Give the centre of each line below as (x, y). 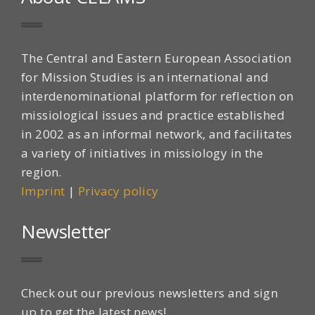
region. (41, 172)
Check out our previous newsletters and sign (150, 292)
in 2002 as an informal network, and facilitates (157, 134)
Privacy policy (118, 191)
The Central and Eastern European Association (156, 58)
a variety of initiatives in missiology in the (142, 153)
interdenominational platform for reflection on (157, 96)
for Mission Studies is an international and (145, 77)
